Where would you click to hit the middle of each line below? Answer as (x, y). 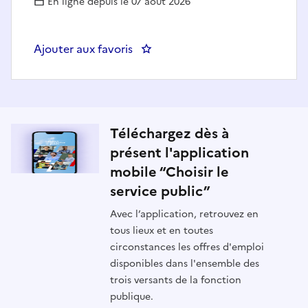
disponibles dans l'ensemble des (184, 264)
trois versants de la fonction (175, 280)
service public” (160, 191)
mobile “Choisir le (169, 172)
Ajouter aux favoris (83, 49)
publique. (131, 297)
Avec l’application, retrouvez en (184, 214)
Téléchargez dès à (169, 134)
